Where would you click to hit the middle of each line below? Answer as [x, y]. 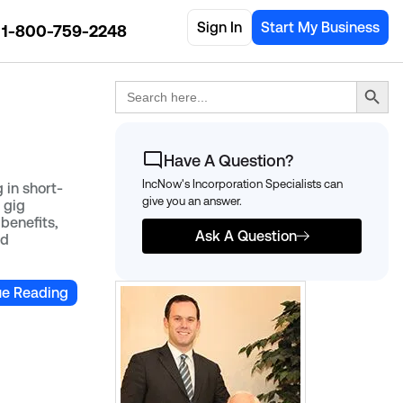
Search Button [376, 80]
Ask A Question [246, 236]
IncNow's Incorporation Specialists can [242, 184]
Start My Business [320, 27]
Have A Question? [228, 160]
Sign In [219, 27]
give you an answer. [192, 201]
